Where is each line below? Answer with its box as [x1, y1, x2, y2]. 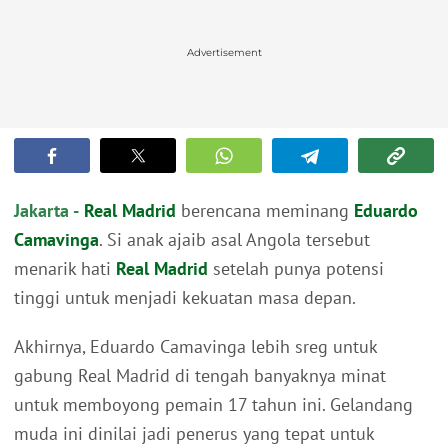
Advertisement [186, 46, 262, 60]
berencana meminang [176, 199, 354, 223]
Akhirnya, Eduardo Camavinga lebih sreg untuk [14, 335, 377, 359]
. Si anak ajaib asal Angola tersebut [99, 228, 370, 252]
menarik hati [14, 257, 116, 281]
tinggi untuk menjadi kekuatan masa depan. [14, 286, 356, 310]
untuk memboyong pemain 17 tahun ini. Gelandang [14, 393, 413, 417]
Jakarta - [14, 199, 79, 223]
